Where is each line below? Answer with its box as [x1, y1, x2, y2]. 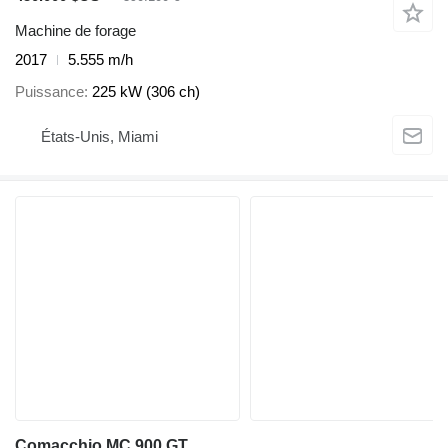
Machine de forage [15, 21, 136, 39]
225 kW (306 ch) [92, 83, 200, 101]
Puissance [15, 83, 84, 101]
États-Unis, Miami [41, 127, 158, 145]
